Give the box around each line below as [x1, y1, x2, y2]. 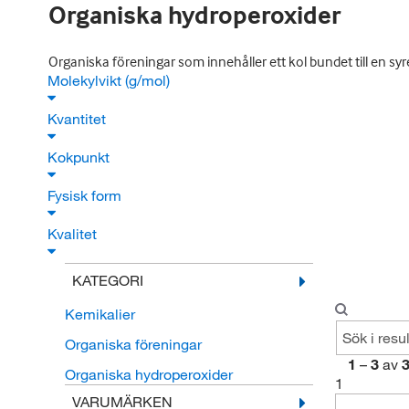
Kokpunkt [47, 148, 113, 166]
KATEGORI [71, 271, 143, 289]
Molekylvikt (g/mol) [47, 71, 173, 89]
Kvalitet [47, 225, 100, 243]
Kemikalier [64, 305, 135, 323]
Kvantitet [47, 110, 110, 128]
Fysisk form [47, 186, 125, 204]
